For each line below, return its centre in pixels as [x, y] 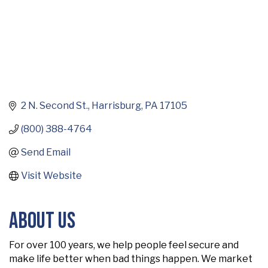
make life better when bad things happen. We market [131, 259]
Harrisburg [116, 106]
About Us [42, 221]
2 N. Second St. [54, 106]
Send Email [46, 153]
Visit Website [51, 176]
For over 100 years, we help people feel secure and [124, 245]
